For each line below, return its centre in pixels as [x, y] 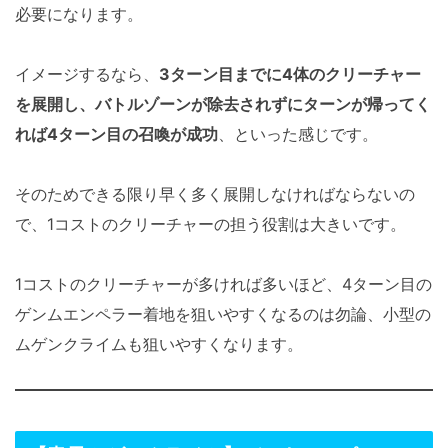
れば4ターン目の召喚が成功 [116, 133]
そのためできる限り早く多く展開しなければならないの [215, 193]
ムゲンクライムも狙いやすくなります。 [159, 343]
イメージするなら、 [87, 73]
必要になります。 [79, 13]
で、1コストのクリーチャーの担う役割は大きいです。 [210, 223]
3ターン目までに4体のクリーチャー [290, 73]
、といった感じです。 [298, 133]
